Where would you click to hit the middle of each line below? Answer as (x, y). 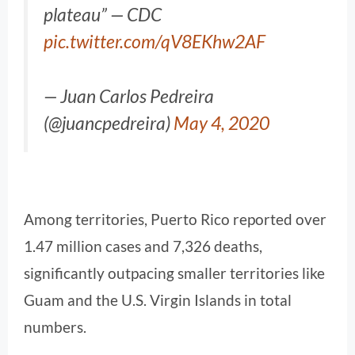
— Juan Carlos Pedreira (129, 95)
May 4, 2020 (221, 122)
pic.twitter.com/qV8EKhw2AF (155, 42)
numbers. (55, 326)
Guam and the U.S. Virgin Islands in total (158, 300)
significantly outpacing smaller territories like (174, 273)
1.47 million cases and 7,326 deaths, (143, 246)
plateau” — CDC (103, 15)
